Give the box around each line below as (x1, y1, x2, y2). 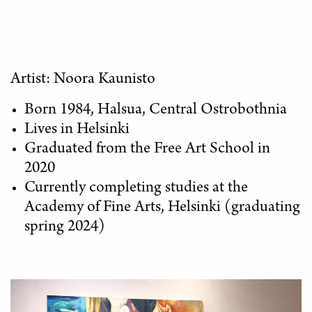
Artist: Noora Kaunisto (10, 71, 155, 88)
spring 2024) (24, 219, 105, 236)
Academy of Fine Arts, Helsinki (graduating (24, 199, 300, 217)
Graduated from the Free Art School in (24, 141, 270, 158)
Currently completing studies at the (24, 180, 248, 197)
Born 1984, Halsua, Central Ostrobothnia (24, 102, 287, 119)
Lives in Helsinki (24, 121, 130, 139)
